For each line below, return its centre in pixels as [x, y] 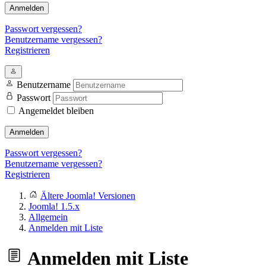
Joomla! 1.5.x [54, 206]
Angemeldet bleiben [56, 111]
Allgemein [48, 217]
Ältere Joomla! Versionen [88, 196]
